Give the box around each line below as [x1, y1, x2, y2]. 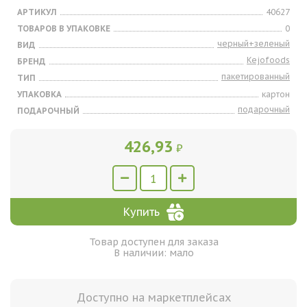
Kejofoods [247, 55, 290, 65]
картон [262, 89, 290, 99]
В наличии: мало [113, 247, 194, 259]
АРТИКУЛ [17, 7, 57, 17]
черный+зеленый [217, 38, 290, 49]
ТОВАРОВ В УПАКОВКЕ [17, 23, 110, 34]
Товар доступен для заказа [88, 236, 219, 248]
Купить [123, 205, 160, 219]
